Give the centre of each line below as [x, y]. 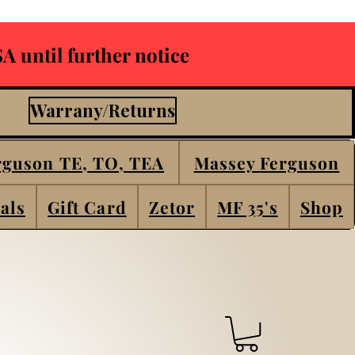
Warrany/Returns [103, 110]
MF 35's [248, 207]
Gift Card [87, 207]
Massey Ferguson [267, 162]
